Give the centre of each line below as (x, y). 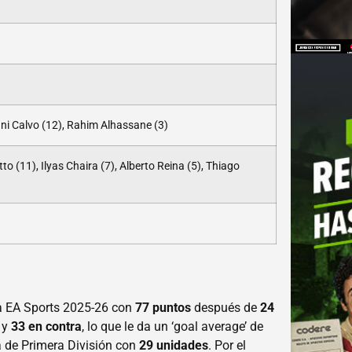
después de (226, 307)
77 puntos (163, 307)
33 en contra (47, 326)
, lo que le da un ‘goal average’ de (173, 326)
